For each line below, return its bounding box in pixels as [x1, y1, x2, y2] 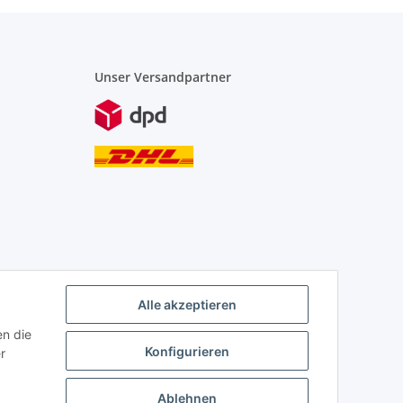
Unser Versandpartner [94, 68, 231, 86]
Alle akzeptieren [138, 297, 237, 313]
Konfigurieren [145, 343, 229, 359]
